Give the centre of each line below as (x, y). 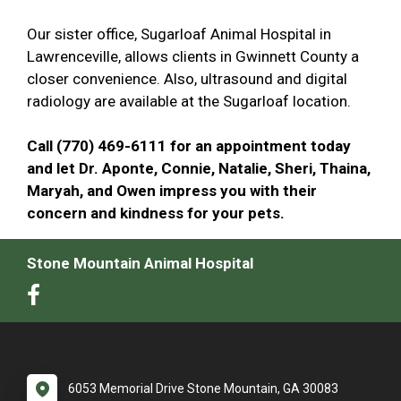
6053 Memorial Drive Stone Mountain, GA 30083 (203, 388)
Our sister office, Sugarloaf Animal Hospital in (179, 34)
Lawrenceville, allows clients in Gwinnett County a (193, 56)
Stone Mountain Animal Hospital (140, 263)
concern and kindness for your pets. (156, 213)
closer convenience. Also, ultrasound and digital (187, 79)
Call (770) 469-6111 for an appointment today (189, 146)
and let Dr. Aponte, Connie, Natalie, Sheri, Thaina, (199, 168)
